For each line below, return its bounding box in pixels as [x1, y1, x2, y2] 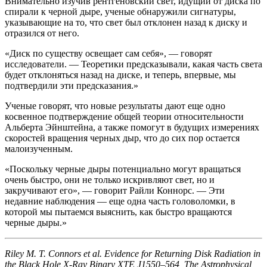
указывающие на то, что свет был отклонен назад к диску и [5, 17, 247, 27]
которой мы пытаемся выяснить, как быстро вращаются [5, 206, 232, 217]
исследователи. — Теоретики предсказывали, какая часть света [5, 58, 262, 69]
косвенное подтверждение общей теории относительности [5, 111, 244, 122]
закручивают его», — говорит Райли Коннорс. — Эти [5, 185, 225, 195]
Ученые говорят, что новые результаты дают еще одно [5, 100, 225, 111]
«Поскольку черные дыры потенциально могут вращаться [5, 163, 241, 174]
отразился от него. [5, 27, 79, 38]
